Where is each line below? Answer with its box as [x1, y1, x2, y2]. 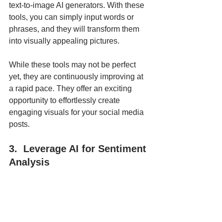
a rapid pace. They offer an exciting [9, 84, 134, 93]
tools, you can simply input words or [9, 13, 136, 22]
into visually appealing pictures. [9, 37, 121, 46]
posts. [9, 120, 30, 129]
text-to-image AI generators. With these [9, 1, 146, 10]
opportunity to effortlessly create [9, 96, 122, 105]
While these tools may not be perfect [9, 60, 138, 69]
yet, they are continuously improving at [9, 72, 145, 81]
